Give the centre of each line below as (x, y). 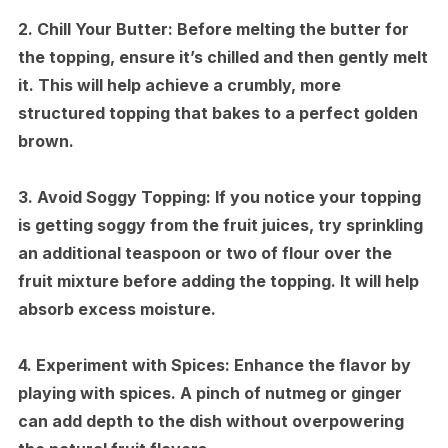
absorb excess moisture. (116, 308)
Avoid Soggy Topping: (123, 196)
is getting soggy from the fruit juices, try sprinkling (220, 224)
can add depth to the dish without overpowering (210, 420)
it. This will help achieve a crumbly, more (179, 84)
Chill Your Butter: (104, 28)
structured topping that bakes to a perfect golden (217, 112)
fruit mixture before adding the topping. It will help (218, 280)
